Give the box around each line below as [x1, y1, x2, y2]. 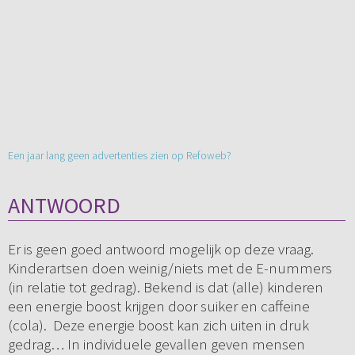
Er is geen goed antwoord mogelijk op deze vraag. [7, 239, 314, 259]
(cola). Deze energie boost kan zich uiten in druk [7, 315, 309, 335]
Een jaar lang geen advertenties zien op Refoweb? [7, 148, 231, 163]
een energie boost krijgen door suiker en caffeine [7, 296, 310, 316]
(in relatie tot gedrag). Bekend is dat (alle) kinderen [7, 277, 323, 297]
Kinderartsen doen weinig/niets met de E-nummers [7, 258, 332, 278]
